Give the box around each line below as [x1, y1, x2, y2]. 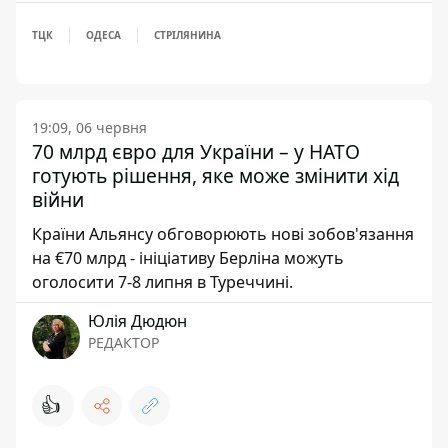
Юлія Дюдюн [88, 310, 187, 332]
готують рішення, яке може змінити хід [32, 162, 399, 189]
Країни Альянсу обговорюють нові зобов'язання [32, 223, 414, 245]
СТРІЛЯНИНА [154, 28, 221, 42]
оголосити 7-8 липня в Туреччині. [32, 271, 293, 293]
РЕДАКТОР [88, 333, 159, 352]
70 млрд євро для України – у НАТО [32, 138, 360, 165]
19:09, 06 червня [32, 118, 147, 137]
